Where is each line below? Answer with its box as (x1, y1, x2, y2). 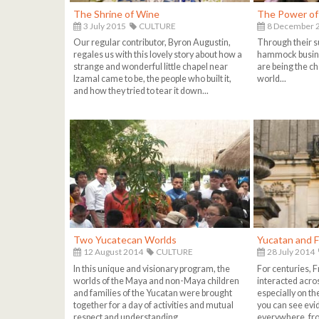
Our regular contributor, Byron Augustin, (73, 37, 231, 48)
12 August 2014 (81, 246, 143, 258)
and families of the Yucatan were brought (73, 287, 232, 298)
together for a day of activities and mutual (73, 299, 234, 310)
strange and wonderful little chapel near (73, 61, 228, 73)
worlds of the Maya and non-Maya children (73, 275, 239, 286)
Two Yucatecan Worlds (73, 234, 177, 246)
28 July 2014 (266, 246, 315, 258)
